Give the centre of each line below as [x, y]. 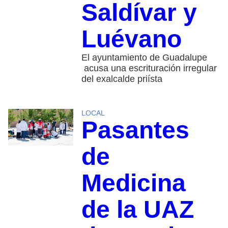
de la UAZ [137, 209]
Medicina [133, 183]
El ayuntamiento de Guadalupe [144, 57]
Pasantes [135, 130]
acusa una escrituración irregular [149, 68]
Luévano [131, 39]
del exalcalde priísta [122, 79]
